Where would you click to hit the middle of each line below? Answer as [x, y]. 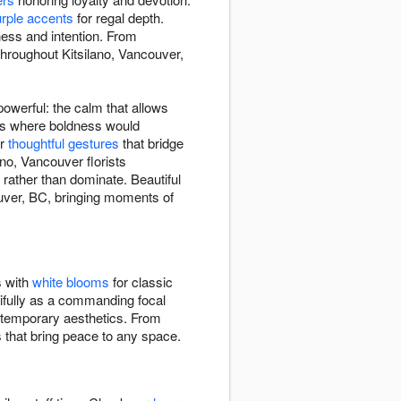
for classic [141, 282]
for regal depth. [119, 18]
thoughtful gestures [64, 143]
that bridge [151, 143]
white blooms [71, 282]
